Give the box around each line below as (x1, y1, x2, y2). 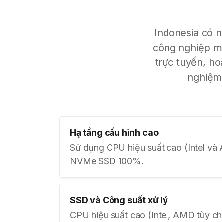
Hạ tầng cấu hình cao (70, 127, 159, 138)
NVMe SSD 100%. (70, 156, 144, 166)
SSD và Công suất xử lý (70, 195, 168, 205)
